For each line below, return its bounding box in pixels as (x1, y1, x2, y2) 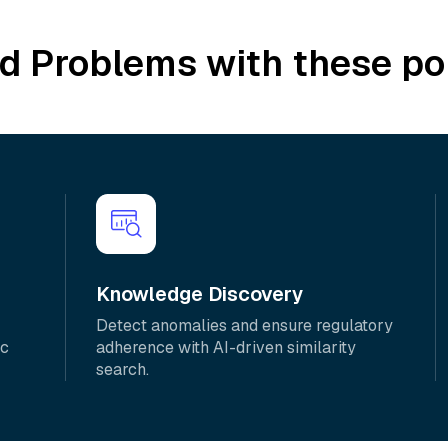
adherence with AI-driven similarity (95, 337, 356, 358)
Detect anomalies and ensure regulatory (95, 315, 393, 336)
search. (95, 359, 149, 380)
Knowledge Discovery (95, 281, 303, 307)
